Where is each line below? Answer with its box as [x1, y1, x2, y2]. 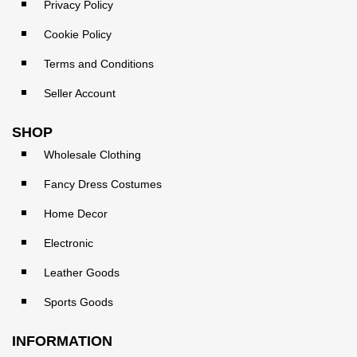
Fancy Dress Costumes [44, 178, 162, 191]
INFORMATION [12, 333, 112, 350]
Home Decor [44, 207, 108, 221]
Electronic [44, 237, 93, 250]
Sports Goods [44, 296, 113, 309]
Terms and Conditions [44, 57, 154, 71]
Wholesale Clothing [44, 148, 141, 162]
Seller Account [44, 87, 116, 100]
